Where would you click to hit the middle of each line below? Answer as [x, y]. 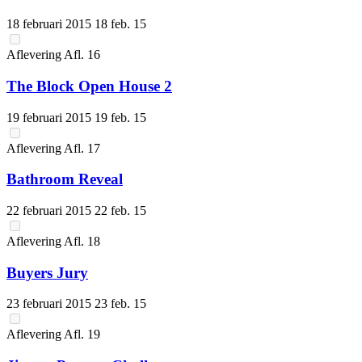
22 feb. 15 [120, 210]
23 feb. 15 [120, 304]
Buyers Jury [47, 272]
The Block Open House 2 [89, 86]
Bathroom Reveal [65, 179]
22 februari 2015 [51, 210]
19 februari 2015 [51, 117]
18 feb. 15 [120, 24]
